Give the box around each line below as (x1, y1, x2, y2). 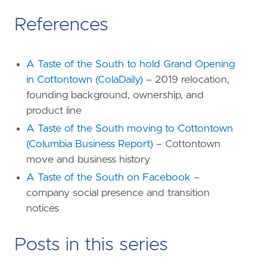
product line (26, 105, 82, 117)
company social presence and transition (26, 188, 210, 199)
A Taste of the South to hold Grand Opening (26, 59, 235, 70)
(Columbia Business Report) (26, 139, 153, 150)
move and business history (26, 154, 150, 166)
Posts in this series (14, 236, 168, 254)
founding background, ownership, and (26, 90, 204, 101)
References (14, 16, 108, 35)
